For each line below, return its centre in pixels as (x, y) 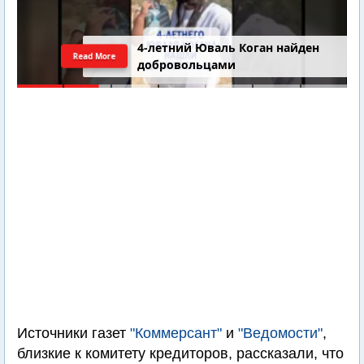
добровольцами (187, 65)
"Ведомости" (280, 333)
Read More (95, 56)
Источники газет (74, 333)
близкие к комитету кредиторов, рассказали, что (180, 353)
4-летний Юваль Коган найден (229, 48)
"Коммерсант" (176, 333)
